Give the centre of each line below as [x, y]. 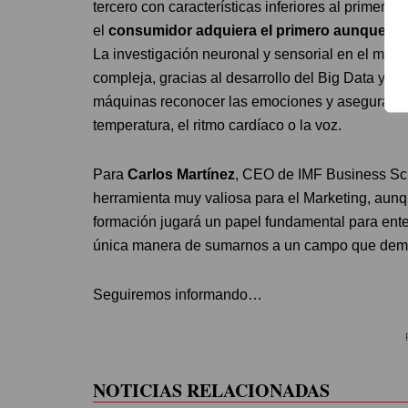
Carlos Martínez [179, 174]
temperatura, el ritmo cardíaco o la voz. [217, 125]
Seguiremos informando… [178, 294]
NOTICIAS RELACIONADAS [211, 390]
